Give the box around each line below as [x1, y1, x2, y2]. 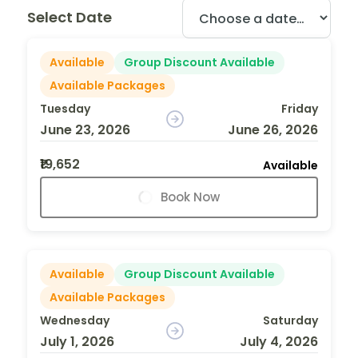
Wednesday [40, 312, 109, 328]
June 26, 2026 [227, 120, 318, 139]
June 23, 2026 [40, 120, 130, 139]
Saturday [262, 312, 318, 328]
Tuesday [40, 100, 90, 117]
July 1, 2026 [40, 332, 114, 351]
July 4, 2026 [239, 332, 318, 351]
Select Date [27, 7, 112, 28]
